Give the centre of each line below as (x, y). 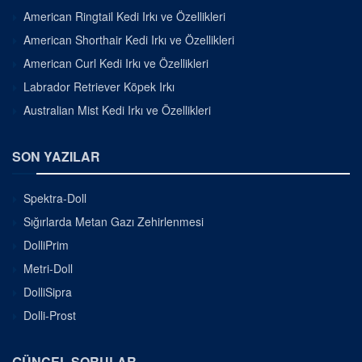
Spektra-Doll (55, 198)
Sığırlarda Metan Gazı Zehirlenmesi (114, 221)
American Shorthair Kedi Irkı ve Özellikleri (129, 39)
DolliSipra (48, 291)
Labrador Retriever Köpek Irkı (99, 86)
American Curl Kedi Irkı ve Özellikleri (116, 63)
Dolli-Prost (50, 315)
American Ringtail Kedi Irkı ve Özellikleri (124, 16)
